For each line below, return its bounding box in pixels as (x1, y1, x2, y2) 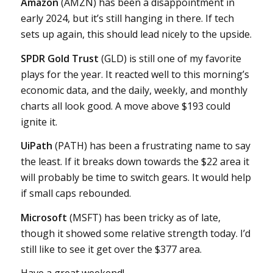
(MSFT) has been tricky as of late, (66, 210, 221, 224)
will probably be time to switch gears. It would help (20, 171, 251, 185)
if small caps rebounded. (20, 186, 131, 200)
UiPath (20, 139, 52, 153)
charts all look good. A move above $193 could (20, 99, 230, 113)
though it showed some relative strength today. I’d (20, 226, 250, 240)
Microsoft (20, 210, 67, 224)
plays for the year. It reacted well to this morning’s (20, 67, 249, 81)
